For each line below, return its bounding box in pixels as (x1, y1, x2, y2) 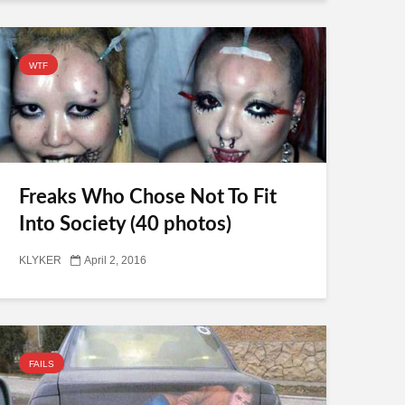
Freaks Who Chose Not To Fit (19, 187, 277, 207)
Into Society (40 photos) (19, 214, 231, 234)
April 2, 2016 (84, 255, 146, 267)
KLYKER (19, 255, 61, 267)
